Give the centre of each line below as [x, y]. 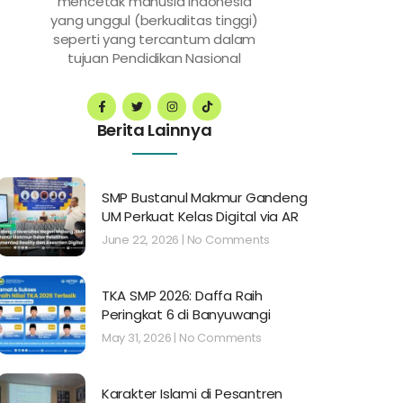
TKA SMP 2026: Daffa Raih [182, 296]
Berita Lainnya [154, 130]
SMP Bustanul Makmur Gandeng [204, 198]
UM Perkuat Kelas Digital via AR [200, 217]
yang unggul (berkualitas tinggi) [154, 20]
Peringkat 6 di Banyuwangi [186, 315]
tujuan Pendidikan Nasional [154, 58]
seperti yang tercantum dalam [154, 39]
